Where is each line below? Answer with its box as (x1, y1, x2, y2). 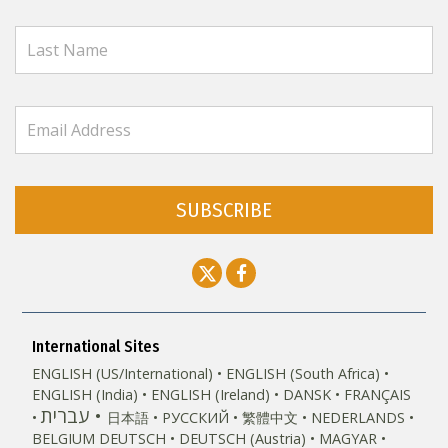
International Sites (32, 337, 161, 356)
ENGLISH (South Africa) (226, 364, 381, 383)
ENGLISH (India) (32, 385, 139, 404)
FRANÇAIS (344, 385, 412, 404)
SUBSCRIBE (176, 197, 272, 223)
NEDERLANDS (311, 408, 406, 427)
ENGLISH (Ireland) (151, 385, 271, 404)
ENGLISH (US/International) (32, 364, 214, 383)
